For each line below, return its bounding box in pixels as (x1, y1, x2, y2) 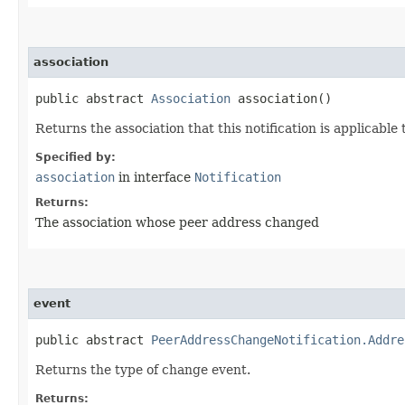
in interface (115, 169, 194, 184)
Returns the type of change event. (35, 362, 250, 377)
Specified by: (35, 150, 116, 164)
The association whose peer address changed (35, 214, 319, 230)
